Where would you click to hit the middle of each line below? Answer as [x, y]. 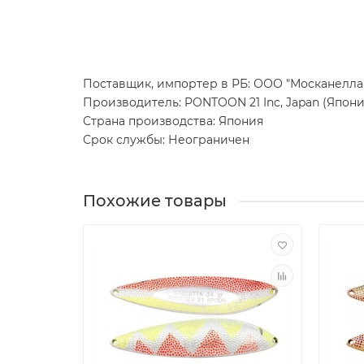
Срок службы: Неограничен [166, 140]
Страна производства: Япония [173, 121]
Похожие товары [155, 201]
